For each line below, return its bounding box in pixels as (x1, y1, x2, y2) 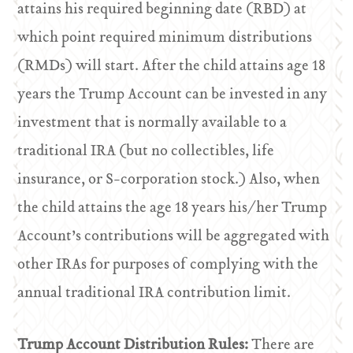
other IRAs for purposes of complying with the (17, 253, 319, 277)
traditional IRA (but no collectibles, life (17, 139, 275, 164)
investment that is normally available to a (17, 111, 288, 136)
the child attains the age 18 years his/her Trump (17, 196, 328, 221)
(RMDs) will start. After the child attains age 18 (17, 54, 326, 79)
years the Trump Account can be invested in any (17, 83, 328, 107)
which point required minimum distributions (17, 26, 313, 50)
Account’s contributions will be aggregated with (17, 225, 330, 249)
